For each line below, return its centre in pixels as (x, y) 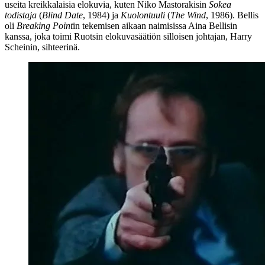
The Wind (188, 15)
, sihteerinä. (59, 47)
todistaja (21, 15)
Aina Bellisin (213, 25)
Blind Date (62, 15)
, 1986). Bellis (232, 15)
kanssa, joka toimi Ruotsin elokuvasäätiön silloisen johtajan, (117, 36)
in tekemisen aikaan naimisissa (130, 25)
